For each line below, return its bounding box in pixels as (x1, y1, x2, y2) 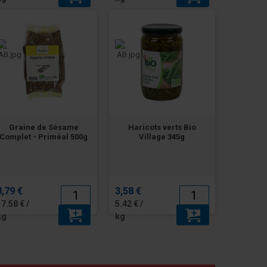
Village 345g (139, 132, 185, 141)
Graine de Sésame (8, 122, 79, 132)
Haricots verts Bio (128, 122, 196, 132)
